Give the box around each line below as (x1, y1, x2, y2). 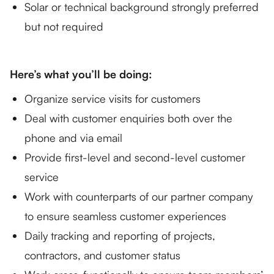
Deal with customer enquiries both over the (24, 111, 232, 125)
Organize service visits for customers (24, 92, 201, 105)
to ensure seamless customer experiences (24, 209, 226, 223)
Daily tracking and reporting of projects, (24, 229, 215, 242)
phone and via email (24, 131, 122, 144)
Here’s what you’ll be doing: (10, 67, 152, 81)
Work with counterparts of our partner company (24, 190, 253, 203)
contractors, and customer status (24, 248, 180, 262)
